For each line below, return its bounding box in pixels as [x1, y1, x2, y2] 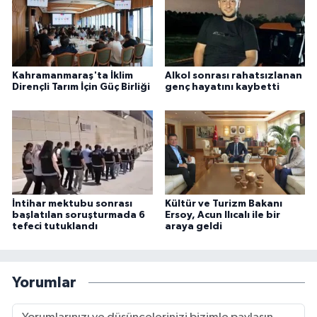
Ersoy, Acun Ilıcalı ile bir [164, 209, 280, 220]
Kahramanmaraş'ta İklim [12, 70, 133, 81]
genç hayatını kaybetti [164, 81, 279, 92]
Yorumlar [12, 275, 76, 291]
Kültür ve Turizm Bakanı [164, 198, 282, 209]
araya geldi [164, 221, 222, 231]
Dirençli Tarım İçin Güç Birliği [12, 81, 150, 92]
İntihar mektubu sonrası [12, 198, 132, 209]
